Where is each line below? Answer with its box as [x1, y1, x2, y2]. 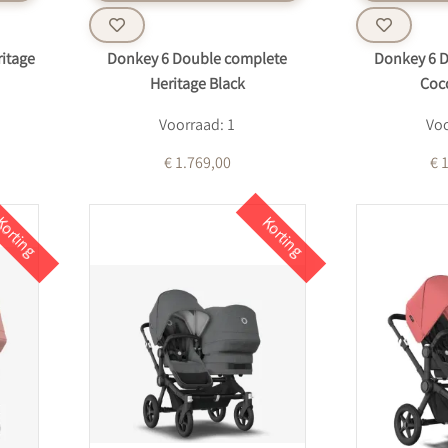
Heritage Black [149, 74, 245, 97]
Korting [255, 212, 307, 264]
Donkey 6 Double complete [107, 49, 288, 72]
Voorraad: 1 [159, 115, 236, 138]
